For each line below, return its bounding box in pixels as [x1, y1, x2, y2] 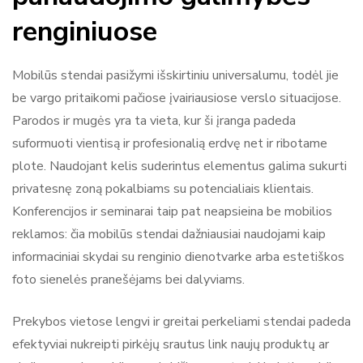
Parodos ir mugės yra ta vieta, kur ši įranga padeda [12, 111, 296, 130]
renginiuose [12, 12, 157, 50]
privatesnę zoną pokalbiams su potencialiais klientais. [12, 179, 314, 198]
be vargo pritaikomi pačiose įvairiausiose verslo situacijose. [12, 88, 341, 107]
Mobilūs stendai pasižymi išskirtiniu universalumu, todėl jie [12, 66, 339, 84]
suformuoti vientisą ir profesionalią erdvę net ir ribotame [12, 134, 327, 152]
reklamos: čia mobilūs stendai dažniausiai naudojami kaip [12, 224, 326, 243]
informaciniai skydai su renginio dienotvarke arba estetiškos [12, 247, 344, 266]
